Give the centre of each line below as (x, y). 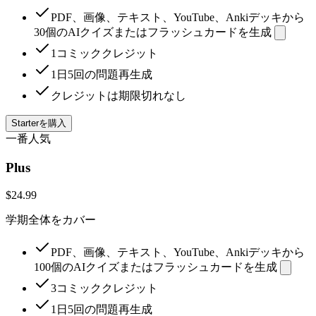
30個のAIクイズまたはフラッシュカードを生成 (153, 32)
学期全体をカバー (51, 219)
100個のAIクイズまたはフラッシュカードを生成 (156, 267)
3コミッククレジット (104, 288)
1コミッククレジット (104, 54)
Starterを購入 (39, 123)
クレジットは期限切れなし (119, 96)
